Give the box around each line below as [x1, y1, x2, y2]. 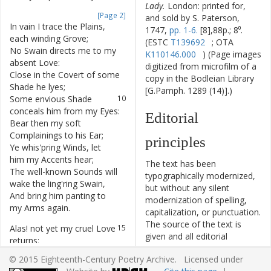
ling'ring [48, 178, 77, 189]
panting [66, 190, 95, 201]
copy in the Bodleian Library [145, 73, 254, 84]
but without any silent [145, 182, 229, 194]
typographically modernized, [145, 170, 255, 181]
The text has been [145, 158, 216, 169]
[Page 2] [97, 10, 126, 20]
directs [50, 45, 76, 56]
